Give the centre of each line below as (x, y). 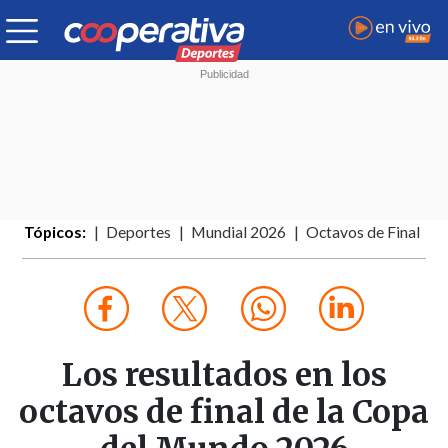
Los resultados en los (224, 375)
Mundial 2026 (239, 232)
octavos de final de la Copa (224, 412)
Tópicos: (55, 232)
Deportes (139, 232)
